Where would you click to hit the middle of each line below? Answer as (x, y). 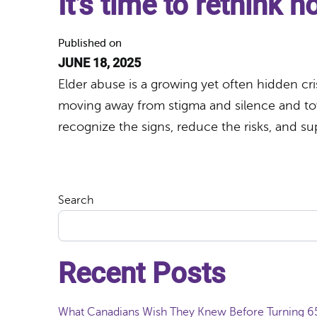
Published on (90, 43)
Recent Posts (142, 273)
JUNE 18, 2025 (99, 63)
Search (76, 200)
